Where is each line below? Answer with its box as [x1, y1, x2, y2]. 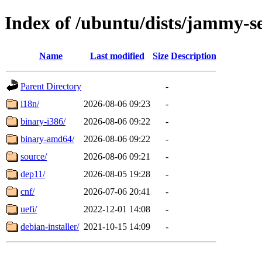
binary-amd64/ [20, 133, 74, 144]
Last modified [89, 50, 144, 61]
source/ [20, 151, 47, 161]
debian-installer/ [20, 221, 79, 232]
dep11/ [20, 168, 45, 179]
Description [171, 50, 216, 61]
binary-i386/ [20, 116, 65, 126]
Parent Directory [20, 81, 81, 91]
